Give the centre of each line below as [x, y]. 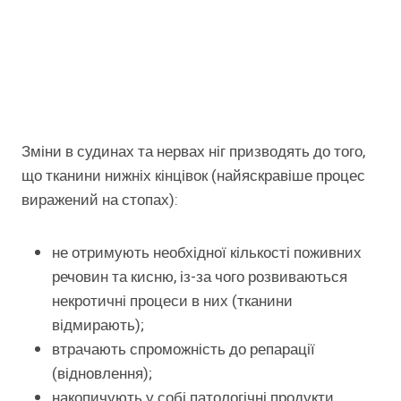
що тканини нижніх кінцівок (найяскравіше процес [193, 176]
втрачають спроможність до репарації [183, 350]
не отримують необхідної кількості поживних [207, 253]
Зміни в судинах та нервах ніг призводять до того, [193, 152]
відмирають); [98, 326]
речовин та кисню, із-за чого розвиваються [200, 277]
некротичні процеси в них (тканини [172, 302]
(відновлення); [102, 374]
